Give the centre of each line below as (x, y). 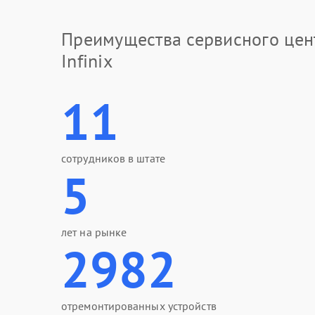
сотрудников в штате (113, 158)
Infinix (87, 61)
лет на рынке (94, 232)
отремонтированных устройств (139, 306)
